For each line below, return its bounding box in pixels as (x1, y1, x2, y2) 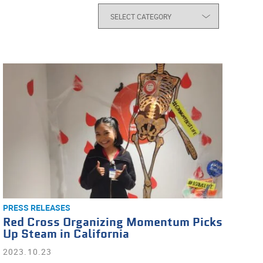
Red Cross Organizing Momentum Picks (2, 215, 222, 231)
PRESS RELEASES (2, 202, 70, 213)
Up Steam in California (2, 227, 129, 242)
